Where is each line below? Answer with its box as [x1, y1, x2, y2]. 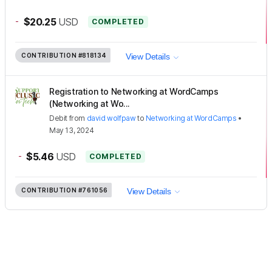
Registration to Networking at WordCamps [49, 86, 219, 97]
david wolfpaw [86, 113, 136, 123]
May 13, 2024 [49, 125, 94, 135]
